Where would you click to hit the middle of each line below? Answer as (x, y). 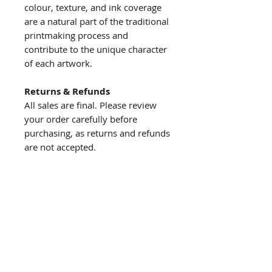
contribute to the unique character (96, 49)
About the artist (96, 220)
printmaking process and (76, 36)
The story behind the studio (97, 203)
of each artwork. (58, 63)
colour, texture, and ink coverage (93, 8)
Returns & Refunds (67, 92)
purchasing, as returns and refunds (97, 133)
